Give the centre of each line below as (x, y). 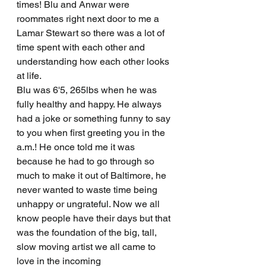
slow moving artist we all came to (87, 246)
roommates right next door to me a (89, 18)
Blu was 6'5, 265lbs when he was (88, 90)
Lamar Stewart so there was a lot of (92, 33)
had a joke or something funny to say (95, 118)
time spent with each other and (82, 47)
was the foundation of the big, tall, (88, 232)
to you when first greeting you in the (92, 132)
